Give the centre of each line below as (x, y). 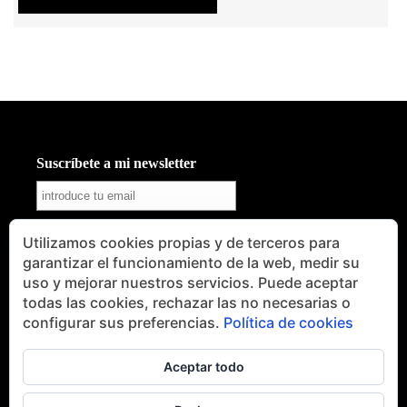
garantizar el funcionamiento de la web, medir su (191, 263)
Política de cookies (288, 323)
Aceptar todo (203, 367)
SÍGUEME (58, 311)
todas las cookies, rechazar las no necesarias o (187, 303)
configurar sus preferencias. (123, 323)
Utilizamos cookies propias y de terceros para (181, 243)
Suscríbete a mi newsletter (116, 163)
